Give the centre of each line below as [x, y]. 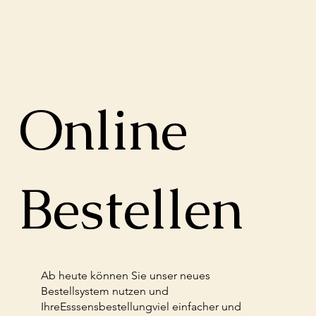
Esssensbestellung [107, 306]
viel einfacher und [197, 306]
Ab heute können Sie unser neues [126, 275]
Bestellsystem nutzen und [105, 291]
